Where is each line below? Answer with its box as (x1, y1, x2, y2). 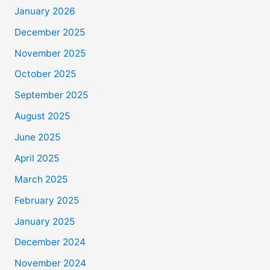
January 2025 (14, 215, 75, 227)
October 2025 (14, 68, 76, 80)
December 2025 (14, 26, 85, 38)
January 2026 (14, 5, 75, 17)
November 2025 (14, 47, 86, 59)
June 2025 (14, 131, 60, 143)
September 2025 (14, 89, 88, 101)
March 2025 (14, 173, 67, 185)
